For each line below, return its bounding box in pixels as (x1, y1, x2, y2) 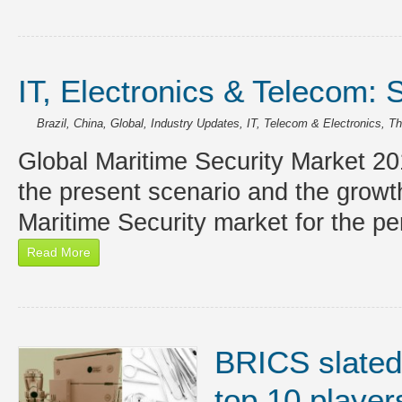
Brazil (36, 117, 66, 130)
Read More (26, 245, 91, 259)
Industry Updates (150, 117, 240, 130)
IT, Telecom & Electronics (246, 117, 381, 130)
